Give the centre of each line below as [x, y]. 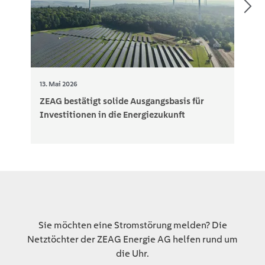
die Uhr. [132, 254]
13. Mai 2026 [59, 84]
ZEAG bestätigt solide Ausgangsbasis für [122, 101]
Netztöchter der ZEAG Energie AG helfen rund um [132, 240]
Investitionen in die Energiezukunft [113, 114]
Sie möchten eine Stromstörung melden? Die [132, 225]
